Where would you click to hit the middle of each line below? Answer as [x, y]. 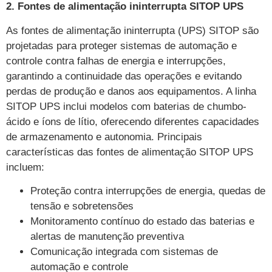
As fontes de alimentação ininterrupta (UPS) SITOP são [132, 30]
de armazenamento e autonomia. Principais [104, 137]
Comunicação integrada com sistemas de [124, 251]
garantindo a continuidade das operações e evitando [124, 76]
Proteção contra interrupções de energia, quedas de [148, 191]
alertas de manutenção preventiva [107, 236]
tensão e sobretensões [82, 206]
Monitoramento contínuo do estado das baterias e [142, 221]
